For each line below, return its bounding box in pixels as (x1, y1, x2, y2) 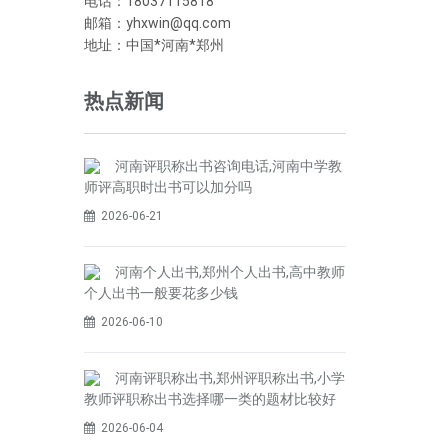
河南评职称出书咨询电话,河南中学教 (114, 158, 342, 174)
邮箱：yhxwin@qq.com (83, 15, 231, 31)
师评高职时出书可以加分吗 (83, 179, 252, 195)
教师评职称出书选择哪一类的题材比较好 (83, 391, 336, 407)
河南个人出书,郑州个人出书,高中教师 (114, 264, 345, 280)
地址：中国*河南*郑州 (83, 37, 224, 53)
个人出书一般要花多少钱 (83, 285, 238, 301)
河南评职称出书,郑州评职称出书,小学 (114, 370, 345, 386)
